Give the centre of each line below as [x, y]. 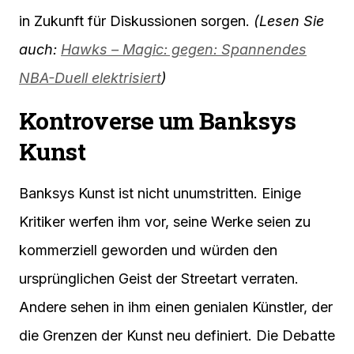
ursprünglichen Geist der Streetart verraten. [159, 279]
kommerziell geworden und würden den [148, 250]
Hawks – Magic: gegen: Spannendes [184, 50]
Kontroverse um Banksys [158, 121]
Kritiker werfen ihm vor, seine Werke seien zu [165, 222]
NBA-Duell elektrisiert [90, 78]
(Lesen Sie [289, 21]
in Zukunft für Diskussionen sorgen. [136, 21]
